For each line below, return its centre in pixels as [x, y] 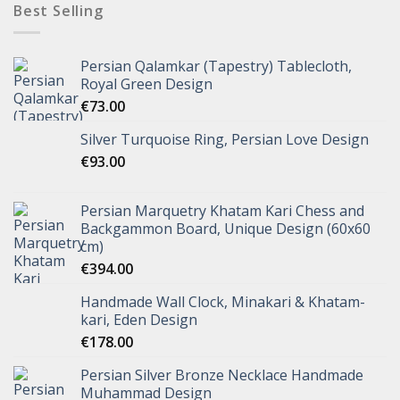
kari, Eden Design [139, 320]
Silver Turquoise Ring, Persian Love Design [225, 140]
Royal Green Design [146, 84]
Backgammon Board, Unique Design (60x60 [225, 229]
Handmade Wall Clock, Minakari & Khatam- [223, 302]
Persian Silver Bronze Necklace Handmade [222, 375]
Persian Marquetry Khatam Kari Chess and [222, 211]
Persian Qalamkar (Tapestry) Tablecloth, [216, 67]
